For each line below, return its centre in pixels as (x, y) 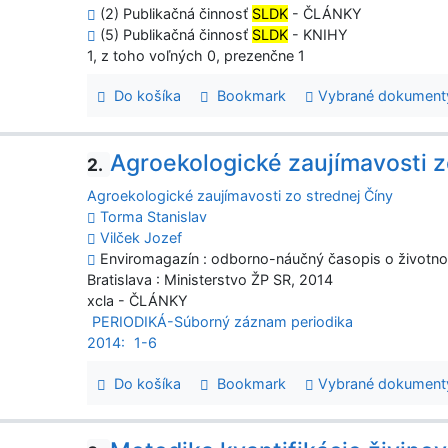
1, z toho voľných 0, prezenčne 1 (196, 55)
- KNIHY (318, 34)
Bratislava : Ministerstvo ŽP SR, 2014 (210, 280)
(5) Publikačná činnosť (174, 34)
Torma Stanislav (154, 217)
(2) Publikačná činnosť (174, 13)
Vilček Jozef (141, 238)
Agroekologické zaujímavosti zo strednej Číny (240, 196)
